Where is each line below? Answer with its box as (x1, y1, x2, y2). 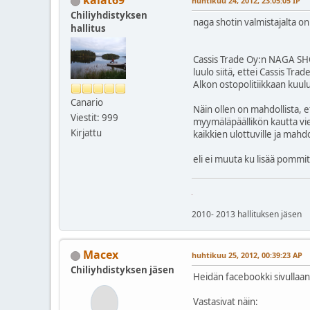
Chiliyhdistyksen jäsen (71, 264, 174, 277)
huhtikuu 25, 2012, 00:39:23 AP (192, 250, 302, 261)
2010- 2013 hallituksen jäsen (192, 208, 302, 221)
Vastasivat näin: (193, 295, 258, 309)
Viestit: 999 (71, 111, 118, 125)
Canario (71, 96, 103, 109)
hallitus (71, 22, 106, 35)
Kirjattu (71, 127, 102, 140)
